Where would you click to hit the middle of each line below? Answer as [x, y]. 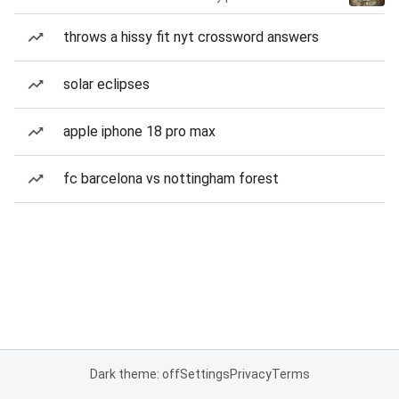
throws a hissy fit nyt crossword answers [191, 37]
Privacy [250, 374]
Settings [204, 374]
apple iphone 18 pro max [139, 131]
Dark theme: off [134, 374]
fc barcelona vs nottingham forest [171, 179]
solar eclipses [106, 84]
